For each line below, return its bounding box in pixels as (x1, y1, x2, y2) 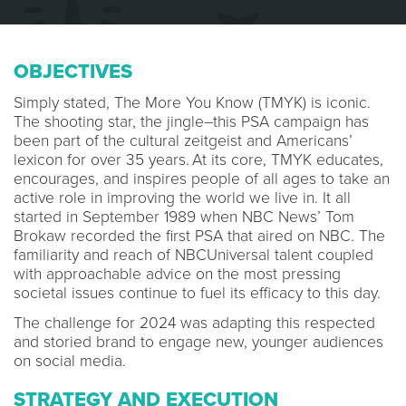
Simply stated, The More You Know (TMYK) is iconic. (14, 93, 371, 112)
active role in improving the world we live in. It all (14, 188, 351, 208)
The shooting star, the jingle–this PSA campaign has (14, 112, 369, 131)
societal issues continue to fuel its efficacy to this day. (14, 284, 390, 303)
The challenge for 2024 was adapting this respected (14, 314, 375, 333)
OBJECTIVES (14, 60, 132, 83)
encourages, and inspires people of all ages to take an (14, 169, 390, 188)
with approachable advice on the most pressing (14, 265, 341, 284)
